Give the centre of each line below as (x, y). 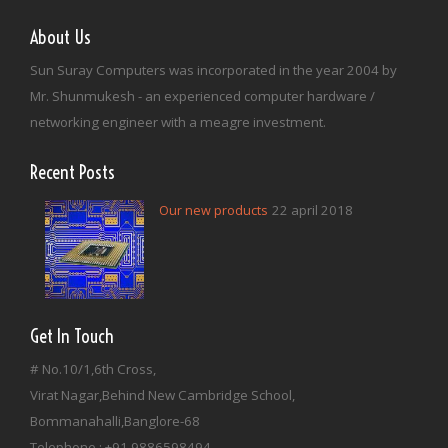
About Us (60, 38)
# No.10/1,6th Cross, (93, 368)
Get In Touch (72, 336)
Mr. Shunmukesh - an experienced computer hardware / (202, 96)
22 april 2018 (313, 209)
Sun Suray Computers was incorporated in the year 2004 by (213, 70)
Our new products (214, 210)
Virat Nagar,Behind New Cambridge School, (162, 394)
